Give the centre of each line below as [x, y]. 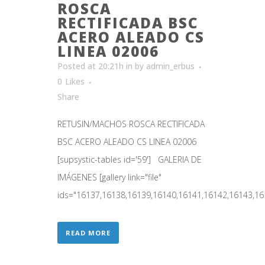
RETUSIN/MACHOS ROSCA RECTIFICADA [131, 124]
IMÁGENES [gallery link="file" [109, 177]
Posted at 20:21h [91, 66]
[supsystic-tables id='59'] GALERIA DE [130, 159]
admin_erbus [170, 66]
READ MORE [88, 232]
